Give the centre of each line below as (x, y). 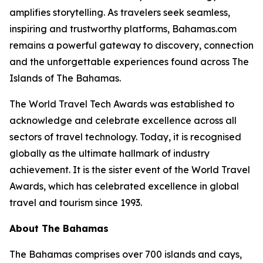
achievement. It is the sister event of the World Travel (130, 170)
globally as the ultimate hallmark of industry (109, 153)
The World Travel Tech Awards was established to (122, 104)
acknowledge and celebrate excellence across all (123, 120)
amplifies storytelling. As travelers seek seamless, (120, 12)
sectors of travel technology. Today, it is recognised (125, 137)
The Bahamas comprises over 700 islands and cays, (126, 254)
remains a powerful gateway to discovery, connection (131, 45)
